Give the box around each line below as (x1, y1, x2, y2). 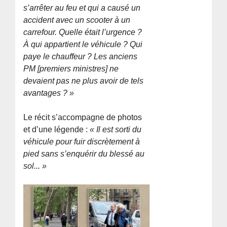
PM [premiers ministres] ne (23, 64, 119, 73)
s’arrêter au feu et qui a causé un (23, 3, 141, 12)
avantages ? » (23, 88, 74, 97)
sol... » (23, 161, 47, 170)
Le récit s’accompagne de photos (23, 112, 142, 122)
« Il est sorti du (88, 125, 142, 134)
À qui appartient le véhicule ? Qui (23, 40, 143, 49)
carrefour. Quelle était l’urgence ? (23, 27, 142, 36)
